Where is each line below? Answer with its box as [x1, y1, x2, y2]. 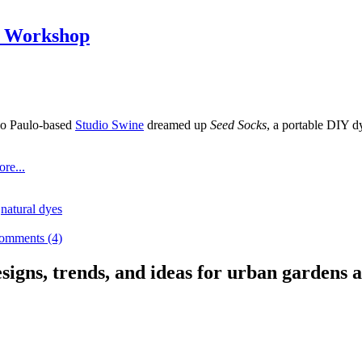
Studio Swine [75, 118, 144, 133]
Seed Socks [210, 118, 267, 133]
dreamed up [144, 118, 210, 133]
